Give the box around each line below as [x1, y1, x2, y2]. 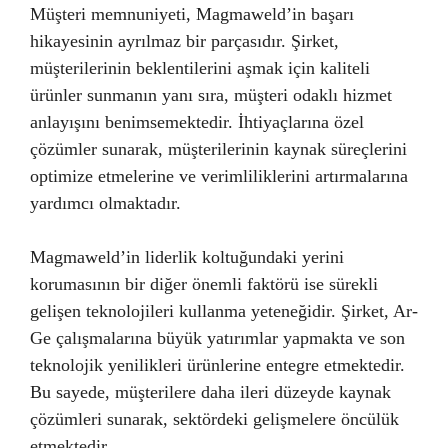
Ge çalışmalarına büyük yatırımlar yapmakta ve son [30, 328, 405, 348]
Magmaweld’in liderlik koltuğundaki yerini [30, 247, 344, 267]
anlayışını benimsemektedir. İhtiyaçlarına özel [30, 112, 364, 132]
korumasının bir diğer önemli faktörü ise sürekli [30, 274, 378, 294]
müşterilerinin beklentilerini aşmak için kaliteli [30, 58, 370, 78]
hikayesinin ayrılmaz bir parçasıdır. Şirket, [30, 31, 339, 51]
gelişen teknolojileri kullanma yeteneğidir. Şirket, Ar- [30, 301, 418, 321]
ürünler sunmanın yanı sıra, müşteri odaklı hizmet [30, 85, 392, 105]
